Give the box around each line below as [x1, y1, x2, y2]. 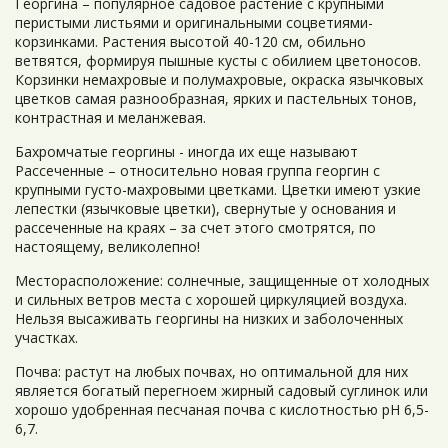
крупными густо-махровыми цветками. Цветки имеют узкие [15, 180, 421, 199]
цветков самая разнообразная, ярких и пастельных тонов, [15, 89, 417, 108]
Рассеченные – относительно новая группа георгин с [15, 161, 380, 180]
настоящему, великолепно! [15, 237, 200, 256]
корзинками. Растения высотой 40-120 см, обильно [15, 32, 366, 51]
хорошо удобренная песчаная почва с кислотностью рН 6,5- [15, 400, 429, 419]
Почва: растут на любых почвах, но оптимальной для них [15, 362, 408, 381]
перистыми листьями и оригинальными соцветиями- [15, 13, 373, 32]
